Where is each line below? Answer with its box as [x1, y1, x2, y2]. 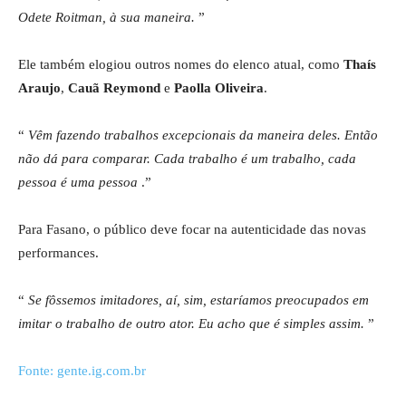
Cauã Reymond [68, 81, 160, 96]
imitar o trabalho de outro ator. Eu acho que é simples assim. [18, 316, 364, 332]
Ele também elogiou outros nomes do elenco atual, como [18, 57, 343, 72]
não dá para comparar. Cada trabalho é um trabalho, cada [18, 151, 356, 167]
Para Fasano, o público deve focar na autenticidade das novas [18, 222, 366, 237]
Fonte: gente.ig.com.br [18, 363, 146, 379]
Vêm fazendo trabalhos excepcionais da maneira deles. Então [28, 128, 378, 143]
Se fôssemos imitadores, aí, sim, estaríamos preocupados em [28, 293, 369, 308]
